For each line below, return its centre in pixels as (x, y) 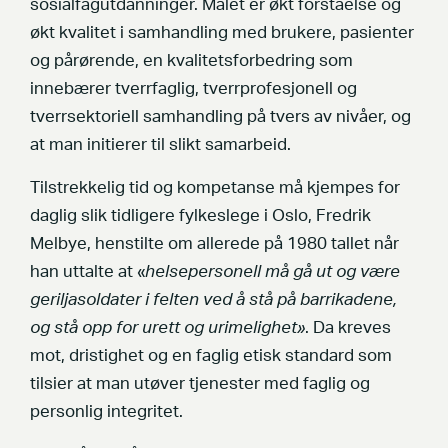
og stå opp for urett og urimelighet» (167, 327)
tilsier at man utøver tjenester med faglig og (200, 383)
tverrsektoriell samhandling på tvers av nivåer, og (220, 116)
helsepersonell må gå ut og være (272, 271)
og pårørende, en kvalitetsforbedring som (191, 60)
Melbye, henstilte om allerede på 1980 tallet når (214, 243)
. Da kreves (348, 327)
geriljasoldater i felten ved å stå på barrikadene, (213, 299)
